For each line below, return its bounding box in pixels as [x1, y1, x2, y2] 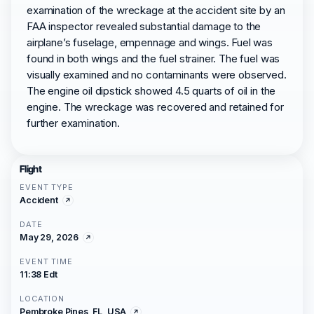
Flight [20, 163, 42, 175]
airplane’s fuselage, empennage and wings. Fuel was [27, 36, 273, 49]
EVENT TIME [20, 257, 73, 266]
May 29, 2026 [20, 232, 79, 243]
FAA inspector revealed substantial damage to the [27, 20, 261, 33]
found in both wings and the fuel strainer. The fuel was [27, 52, 280, 65]
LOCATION [20, 294, 65, 303]
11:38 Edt [20, 269, 57, 280]
